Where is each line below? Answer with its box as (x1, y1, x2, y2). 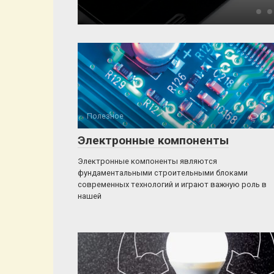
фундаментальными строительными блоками (78, 168, 248, 177)
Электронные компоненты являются (78, 157, 217, 166)
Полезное (87, 111, 124, 120)
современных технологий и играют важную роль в (78, 180, 267, 189)
